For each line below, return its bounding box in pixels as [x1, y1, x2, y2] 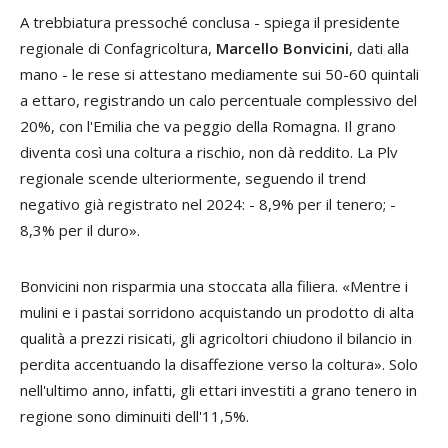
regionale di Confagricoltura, [20, 38, 216, 59]
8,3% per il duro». [20, 220, 140, 241]
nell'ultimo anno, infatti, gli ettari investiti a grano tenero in [20, 380, 417, 401]
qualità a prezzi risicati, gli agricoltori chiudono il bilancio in [20, 328, 412, 349]
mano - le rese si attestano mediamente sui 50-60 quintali [20, 64, 419, 85]
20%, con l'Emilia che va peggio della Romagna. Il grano [20, 116, 396, 137]
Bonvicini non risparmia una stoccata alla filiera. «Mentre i [20, 276, 408, 297]
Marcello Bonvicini [216, 38, 349, 59]
